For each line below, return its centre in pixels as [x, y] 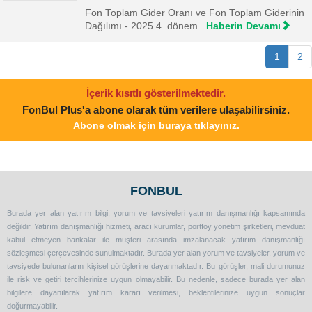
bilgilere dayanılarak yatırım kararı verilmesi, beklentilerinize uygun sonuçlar [156, 292]
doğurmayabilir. [32, 306]
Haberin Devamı [241, 26]
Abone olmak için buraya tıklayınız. [156, 126]
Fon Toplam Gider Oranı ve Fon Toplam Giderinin [195, 13]
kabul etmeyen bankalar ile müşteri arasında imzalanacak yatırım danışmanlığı [156, 240]
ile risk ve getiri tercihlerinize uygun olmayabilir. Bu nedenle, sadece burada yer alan [156, 279]
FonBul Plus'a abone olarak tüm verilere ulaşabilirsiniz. [156, 110]
